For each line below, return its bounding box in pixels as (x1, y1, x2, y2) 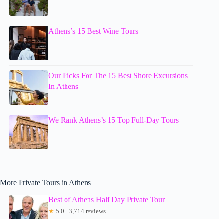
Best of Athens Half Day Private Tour (48, 195, 165, 204)
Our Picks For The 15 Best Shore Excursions (48, 71, 188, 80)
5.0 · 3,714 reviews (54, 207, 106, 215)
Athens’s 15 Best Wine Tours (48, 27, 139, 36)
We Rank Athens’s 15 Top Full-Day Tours (48, 116, 179, 125)
